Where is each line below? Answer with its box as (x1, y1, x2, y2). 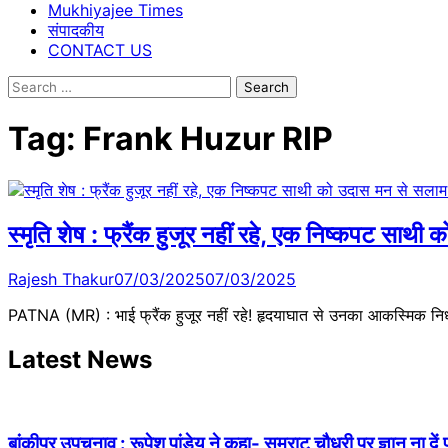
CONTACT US (48, 40, 152, 60)
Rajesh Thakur (8, 268, 114, 289)
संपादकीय (48, 20, 104, 40)
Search (7, 75, 59, 95)
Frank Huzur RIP (83, 119, 333, 159)
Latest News (8, 344, 152, 374)
